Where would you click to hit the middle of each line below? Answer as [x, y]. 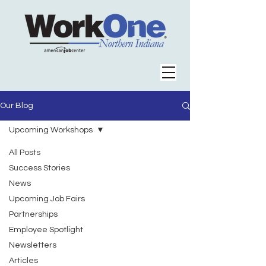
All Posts [25, 153]
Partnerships [33, 214]
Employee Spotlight [46, 230]
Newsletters [33, 245]
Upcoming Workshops [51, 130]
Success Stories [39, 168]
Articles [23, 261]
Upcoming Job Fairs [47, 199]
